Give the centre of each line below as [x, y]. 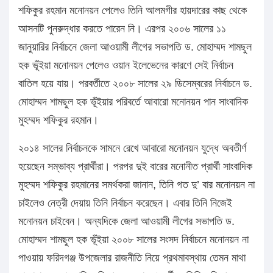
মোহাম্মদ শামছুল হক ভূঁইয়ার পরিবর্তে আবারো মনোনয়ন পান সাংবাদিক [133, 102]
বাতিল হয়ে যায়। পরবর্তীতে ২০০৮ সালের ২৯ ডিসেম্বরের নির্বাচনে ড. [135, 84]
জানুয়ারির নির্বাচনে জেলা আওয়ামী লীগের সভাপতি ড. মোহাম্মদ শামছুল [135, 47]
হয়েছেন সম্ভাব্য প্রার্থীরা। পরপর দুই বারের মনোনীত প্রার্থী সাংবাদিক [135, 167]
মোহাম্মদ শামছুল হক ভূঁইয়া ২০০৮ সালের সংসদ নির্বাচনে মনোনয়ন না [133, 240]
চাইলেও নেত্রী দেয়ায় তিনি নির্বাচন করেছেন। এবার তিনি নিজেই [125, 203]
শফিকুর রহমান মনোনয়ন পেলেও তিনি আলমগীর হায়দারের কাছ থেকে [133, 11]
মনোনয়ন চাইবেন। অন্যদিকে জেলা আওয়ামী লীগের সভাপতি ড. [126, 222]
